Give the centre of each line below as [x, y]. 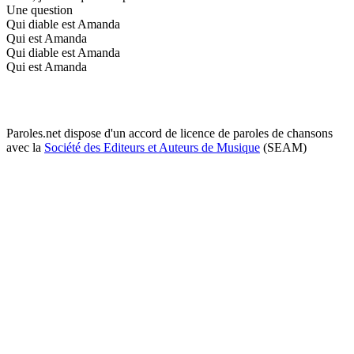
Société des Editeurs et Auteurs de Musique [152, 147]
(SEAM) [283, 147]
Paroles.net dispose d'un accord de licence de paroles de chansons [169, 133]
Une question [40, 9]
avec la [25, 147]
